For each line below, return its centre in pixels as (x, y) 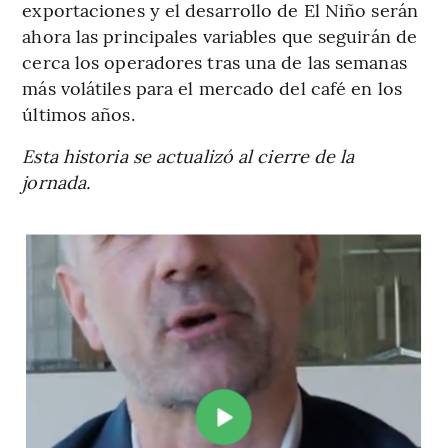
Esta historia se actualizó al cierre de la (188, 155)
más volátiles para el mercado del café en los (212, 87)
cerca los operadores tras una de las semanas (214, 61)
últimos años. (78, 113)
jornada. (56, 181)
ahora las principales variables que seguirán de (220, 35)
